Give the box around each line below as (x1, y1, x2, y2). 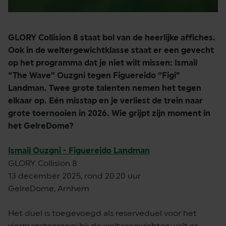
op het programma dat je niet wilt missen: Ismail (8, 58, 197, 68)
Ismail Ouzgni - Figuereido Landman (8, 146, 150, 156)
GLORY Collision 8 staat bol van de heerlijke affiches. (8, 33, 215, 43)
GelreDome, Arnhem (8, 184, 89, 194)
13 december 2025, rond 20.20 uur (8, 171, 141, 181)
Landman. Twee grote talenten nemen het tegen (8, 83, 201, 93)
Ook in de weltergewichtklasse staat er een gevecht (8, 45, 214, 55)
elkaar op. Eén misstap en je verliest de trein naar (8, 96, 203, 106)
